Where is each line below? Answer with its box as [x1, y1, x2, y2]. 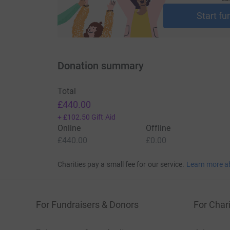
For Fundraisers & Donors [36, 199, 139, 210]
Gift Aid [91, 113, 116, 122]
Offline [145, 123, 171, 133]
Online [57, 123, 81, 133]
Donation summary [57, 60, 144, 72]
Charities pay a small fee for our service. [57, 160, 185, 169]
